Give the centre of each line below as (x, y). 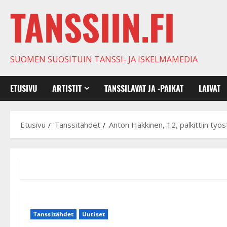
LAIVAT (210, 88)
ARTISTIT (67, 88)
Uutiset (93, 214)
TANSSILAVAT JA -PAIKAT (144, 88)
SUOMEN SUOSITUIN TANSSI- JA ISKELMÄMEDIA (104, 59)
